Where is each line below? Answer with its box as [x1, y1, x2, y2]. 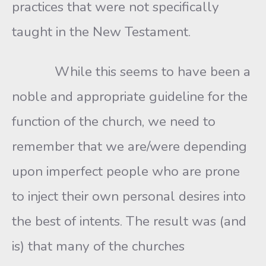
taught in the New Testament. [12, 23, 191, 41]
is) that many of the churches [12, 237, 185, 255]
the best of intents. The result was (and [12, 212, 246, 230]
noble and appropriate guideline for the [12, 87, 248, 106]
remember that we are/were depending [12, 137, 247, 156]
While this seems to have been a [12, 62, 251, 81]
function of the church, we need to [12, 112, 216, 131]
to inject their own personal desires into [12, 187, 246, 205]
